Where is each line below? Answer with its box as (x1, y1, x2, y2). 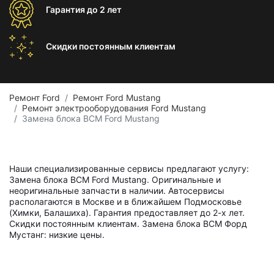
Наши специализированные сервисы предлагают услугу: (9, 163, 249, 174)
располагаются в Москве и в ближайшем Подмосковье (9, 196, 242, 207)
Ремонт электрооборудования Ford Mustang (22, 103, 206, 113)
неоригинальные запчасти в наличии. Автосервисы (9, 185, 224, 196)
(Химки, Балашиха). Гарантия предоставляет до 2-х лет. (9, 207, 245, 218)
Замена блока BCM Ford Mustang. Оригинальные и (9, 174, 221, 185)
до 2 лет (87, 4, 122, 15)
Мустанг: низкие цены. (9, 229, 105, 240)
